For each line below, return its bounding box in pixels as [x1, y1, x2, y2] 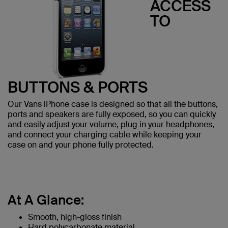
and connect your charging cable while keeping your [8, 129, 202, 140]
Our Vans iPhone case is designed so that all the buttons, [8, 98, 218, 109]
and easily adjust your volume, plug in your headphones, [8, 119, 214, 130]
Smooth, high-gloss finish [28, 211, 122, 222]
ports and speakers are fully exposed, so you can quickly [8, 108, 216, 120]
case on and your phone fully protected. [8, 139, 154, 150]
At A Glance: [8, 191, 84, 209]
